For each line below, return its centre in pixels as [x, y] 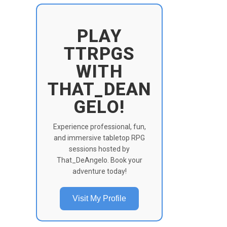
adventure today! [99, 171]
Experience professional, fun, [99, 126]
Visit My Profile [99, 198]
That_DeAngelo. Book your [99, 160]
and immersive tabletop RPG [99, 138]
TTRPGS [99, 54]
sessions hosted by [99, 149]
